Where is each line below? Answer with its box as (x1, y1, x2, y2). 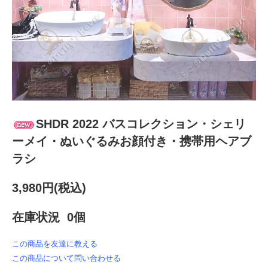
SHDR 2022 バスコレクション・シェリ (36, 117, 246, 131)
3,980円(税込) (12, 181, 86, 195)
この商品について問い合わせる (12, 254, 121, 263)
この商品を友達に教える (12, 239, 98, 249)
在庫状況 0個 (12, 211, 86, 224)
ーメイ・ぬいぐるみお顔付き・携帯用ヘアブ (12, 135, 251, 148)
